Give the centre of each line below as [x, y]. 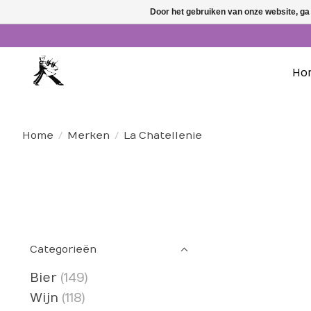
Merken [88, 135]
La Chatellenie [162, 135]
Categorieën [63, 250]
